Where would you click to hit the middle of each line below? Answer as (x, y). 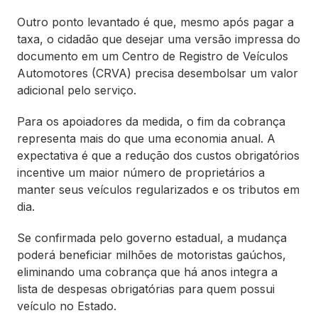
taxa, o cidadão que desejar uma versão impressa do (159, 39)
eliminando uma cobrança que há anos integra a (147, 272)
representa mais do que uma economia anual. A (146, 138)
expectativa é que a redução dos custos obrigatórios (158, 155)
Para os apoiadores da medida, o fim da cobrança (151, 121)
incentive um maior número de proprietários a (141, 172)
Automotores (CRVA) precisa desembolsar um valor (158, 73)
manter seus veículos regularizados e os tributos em (158, 189)
